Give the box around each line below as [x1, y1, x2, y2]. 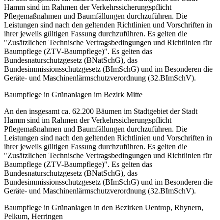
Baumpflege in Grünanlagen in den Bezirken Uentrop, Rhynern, [4, 203, 203, 212]
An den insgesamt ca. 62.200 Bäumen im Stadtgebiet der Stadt [4, 107, 197, 115]
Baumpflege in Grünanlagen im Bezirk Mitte [4, 90, 142, 99]
